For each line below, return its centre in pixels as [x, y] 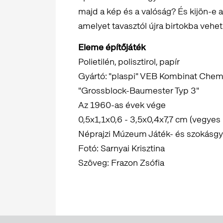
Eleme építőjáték [112, 47]
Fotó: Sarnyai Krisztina [121, 148]
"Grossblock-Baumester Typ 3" [139, 91]
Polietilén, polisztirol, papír [129, 62]
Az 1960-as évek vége [122, 105]
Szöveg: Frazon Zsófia [121, 163]
